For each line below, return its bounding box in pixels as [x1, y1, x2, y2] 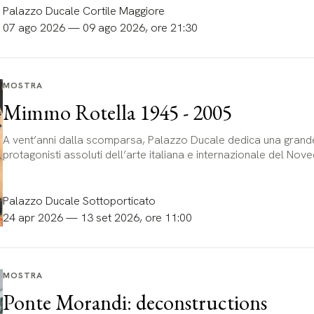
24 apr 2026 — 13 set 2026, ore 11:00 [2, 210, 192, 225]
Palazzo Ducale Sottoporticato [2, 193, 156, 208]
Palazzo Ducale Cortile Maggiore [2, 3, 165, 18]
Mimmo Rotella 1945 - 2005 [2, 98, 232, 126]
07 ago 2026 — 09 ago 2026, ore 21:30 [2, 20, 198, 35]
